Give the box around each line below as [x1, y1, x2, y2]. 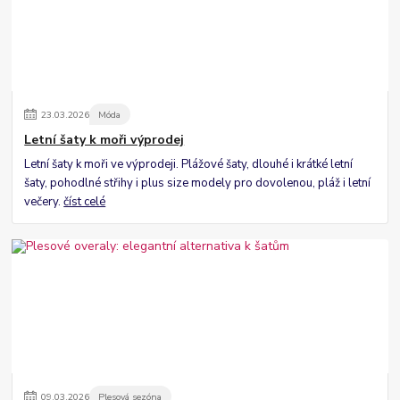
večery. [24, 193, 64, 210]
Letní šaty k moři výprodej [24, 131, 185, 148]
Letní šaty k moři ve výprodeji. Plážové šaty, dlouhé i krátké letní [24, 155, 354, 172]
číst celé [63, 193, 106, 210]
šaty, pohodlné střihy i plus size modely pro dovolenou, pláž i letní [24, 174, 371, 191]
